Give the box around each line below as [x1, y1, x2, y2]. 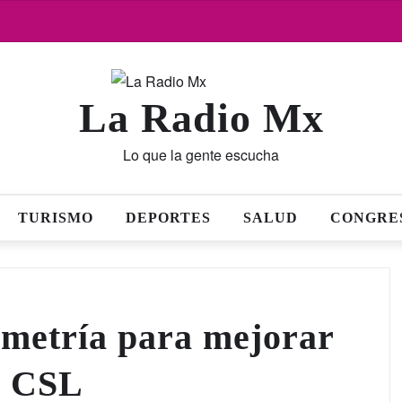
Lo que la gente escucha [123, 144, 279, 165]
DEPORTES [125, 210, 211, 225]
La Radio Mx [78, 95, 324, 141]
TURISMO [17, 210, 93, 225]
